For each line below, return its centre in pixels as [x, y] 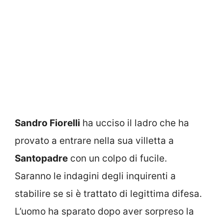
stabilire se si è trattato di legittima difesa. [108, 194]
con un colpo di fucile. [117, 159]
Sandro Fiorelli [47, 123]
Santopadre [41, 159]
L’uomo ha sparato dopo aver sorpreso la [104, 212]
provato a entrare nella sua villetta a [94, 141]
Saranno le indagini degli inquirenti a [95, 176]
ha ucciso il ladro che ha [135, 123]
